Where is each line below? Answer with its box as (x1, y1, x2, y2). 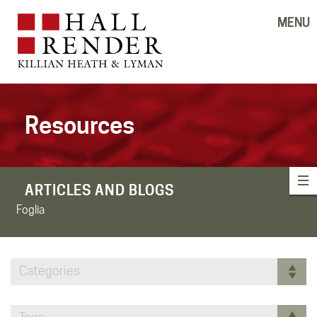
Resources (25, 110, 134, 139)
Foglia (16, 202, 45, 217)
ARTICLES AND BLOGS (25, 181, 175, 199)
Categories (19, 263, 80, 278)
